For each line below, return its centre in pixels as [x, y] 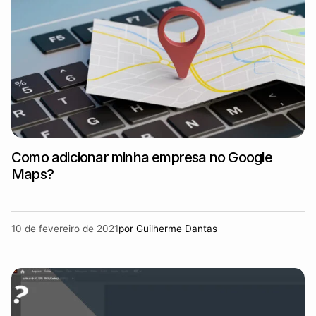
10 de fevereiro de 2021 [65, 229]
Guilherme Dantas [177, 229]
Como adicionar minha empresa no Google [142, 157]
